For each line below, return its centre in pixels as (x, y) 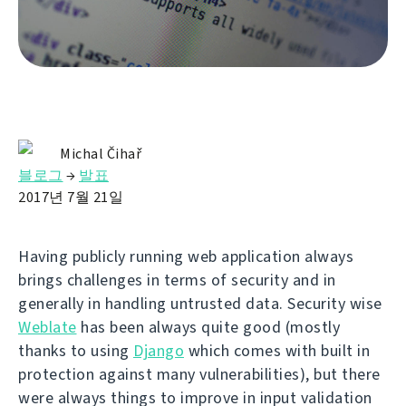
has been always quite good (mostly (208, 328)
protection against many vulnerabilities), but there (199, 375)
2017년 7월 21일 (71, 198)
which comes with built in (277, 351)
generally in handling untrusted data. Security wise (200, 304)
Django (159, 351)
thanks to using (76, 351)
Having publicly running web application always (186, 257)
